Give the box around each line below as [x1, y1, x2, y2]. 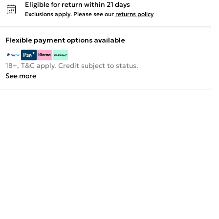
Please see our [73, 10, 114, 18]
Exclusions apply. [24, 10, 72, 18]
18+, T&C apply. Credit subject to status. [5, 61, 138, 70]
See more [5, 71, 36, 80]
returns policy [115, 10, 153, 18]
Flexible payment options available [5, 36, 125, 44]
